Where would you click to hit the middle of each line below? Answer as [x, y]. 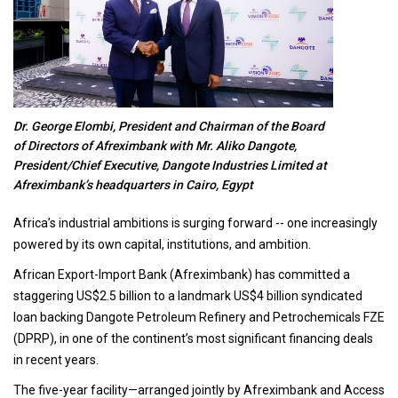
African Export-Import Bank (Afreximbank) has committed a [182, 275]
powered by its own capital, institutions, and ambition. [163, 245]
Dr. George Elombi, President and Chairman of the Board [169, 127]
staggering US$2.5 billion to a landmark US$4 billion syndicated [188, 296]
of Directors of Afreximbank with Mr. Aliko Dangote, [155, 146]
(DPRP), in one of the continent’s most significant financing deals [193, 339]
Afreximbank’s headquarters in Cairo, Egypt [133, 185]
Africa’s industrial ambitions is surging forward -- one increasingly [195, 223]
